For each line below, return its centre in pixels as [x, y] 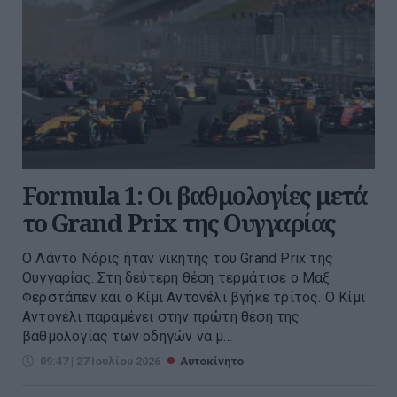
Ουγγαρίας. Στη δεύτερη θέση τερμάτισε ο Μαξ [176, 277]
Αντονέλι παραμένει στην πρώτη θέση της [161, 316]
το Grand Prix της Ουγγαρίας [179, 222]
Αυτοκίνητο [212, 361]
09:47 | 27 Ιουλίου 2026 [100, 361]
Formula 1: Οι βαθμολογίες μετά [195, 195]
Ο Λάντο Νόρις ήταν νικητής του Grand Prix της [178, 258]
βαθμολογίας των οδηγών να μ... [127, 336]
